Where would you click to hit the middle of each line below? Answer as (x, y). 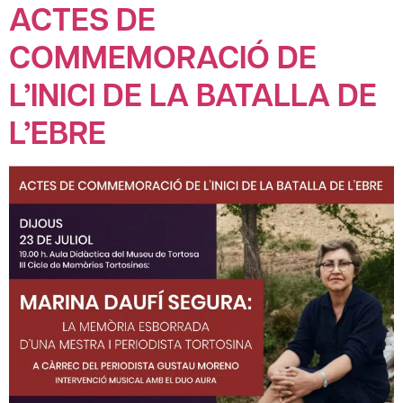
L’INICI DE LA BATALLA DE (193, 94)
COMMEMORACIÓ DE (163, 57)
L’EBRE (58, 132)
